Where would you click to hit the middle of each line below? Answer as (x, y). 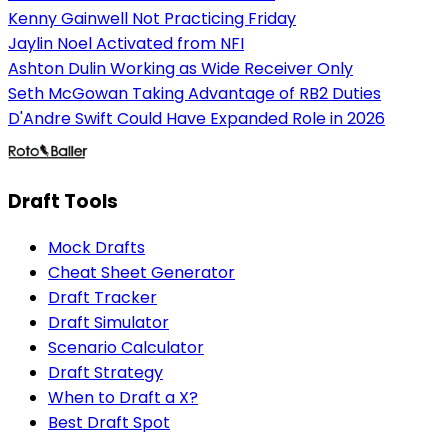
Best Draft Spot (109, 422)
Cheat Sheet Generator (141, 272)
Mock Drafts (96, 247)
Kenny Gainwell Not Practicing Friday (152, 19)
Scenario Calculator (126, 347)
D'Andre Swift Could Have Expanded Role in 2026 (196, 119)
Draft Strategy (105, 372)
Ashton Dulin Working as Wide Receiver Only (180, 69)
